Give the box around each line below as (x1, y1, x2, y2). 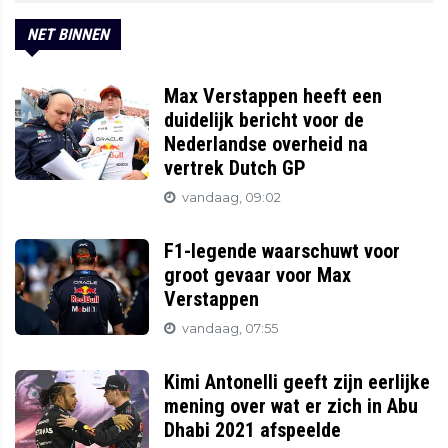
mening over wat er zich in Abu (164, 394, 419, 419)
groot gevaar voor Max (164, 263, 352, 288)
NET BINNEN (27, 25, 109, 45)
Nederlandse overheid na (164, 132, 369, 157)
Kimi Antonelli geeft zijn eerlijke (164, 370, 431, 395)
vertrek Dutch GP (164, 156, 307, 181)
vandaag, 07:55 (182, 321, 279, 337)
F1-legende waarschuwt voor (164, 239, 401, 264)
